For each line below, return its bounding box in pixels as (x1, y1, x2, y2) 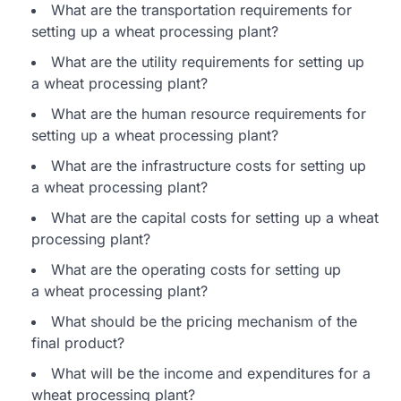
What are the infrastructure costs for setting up (51, 156, 366, 175)
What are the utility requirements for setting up (51, 52, 364, 71)
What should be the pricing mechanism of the (51, 311, 357, 330)
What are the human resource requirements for (51, 104, 366, 123)
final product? (31, 333, 124, 352)
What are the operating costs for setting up (51, 260, 341, 278)
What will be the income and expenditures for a (51, 363, 371, 382)
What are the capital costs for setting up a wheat (51, 208, 379, 226)
